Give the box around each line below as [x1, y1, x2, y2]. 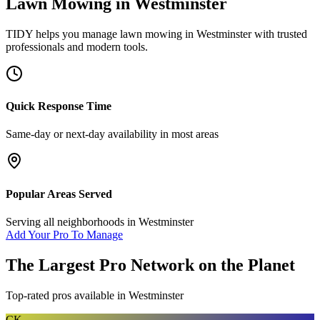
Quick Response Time [6, 100, 111, 113]
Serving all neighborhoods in [6, 215, 139, 228]
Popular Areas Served [6, 187, 112, 200]
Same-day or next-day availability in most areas [6, 128, 219, 141]
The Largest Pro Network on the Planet [6, 255, 295, 274]
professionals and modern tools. [6, 40, 148, 53]
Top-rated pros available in [6, 289, 129, 301]
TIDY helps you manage [6, 27, 120, 40]
